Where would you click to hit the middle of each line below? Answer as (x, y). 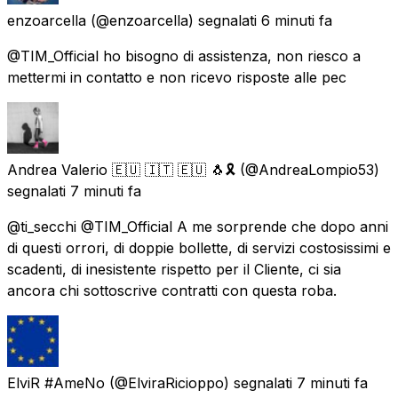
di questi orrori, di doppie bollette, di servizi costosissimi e (199, 247)
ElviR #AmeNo (56, 382)
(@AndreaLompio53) (310, 169)
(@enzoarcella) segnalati (174, 20)
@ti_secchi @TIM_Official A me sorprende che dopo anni (198, 226)
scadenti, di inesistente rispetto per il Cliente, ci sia (174, 269)
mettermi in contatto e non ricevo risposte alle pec (177, 77)
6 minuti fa (297, 20)
